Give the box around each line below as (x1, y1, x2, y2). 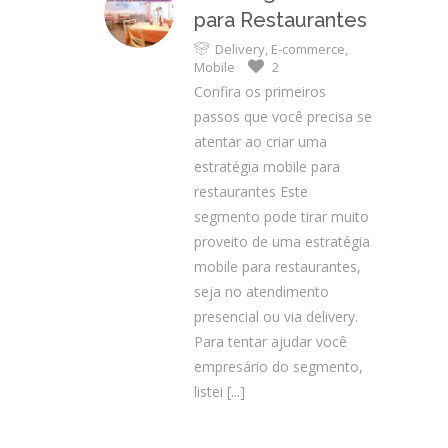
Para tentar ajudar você (194, 332, 347, 351)
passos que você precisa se (194, 107, 372, 126)
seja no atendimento (194, 282, 329, 301)
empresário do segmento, (194, 357, 363, 376)
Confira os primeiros (194, 82, 326, 101)
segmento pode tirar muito (194, 207, 369, 226)
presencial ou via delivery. (194, 307, 362, 326)
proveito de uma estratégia (194, 232, 370, 251)
